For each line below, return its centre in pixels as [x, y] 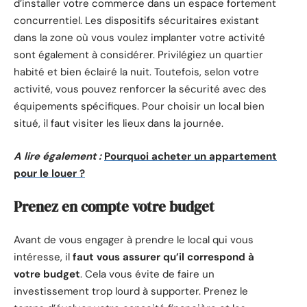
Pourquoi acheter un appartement [191, 156]
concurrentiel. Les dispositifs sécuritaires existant [136, 21]
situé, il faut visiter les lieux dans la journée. [119, 124]
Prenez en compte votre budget [114, 207]
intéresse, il [43, 257]
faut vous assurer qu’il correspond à [163, 257]
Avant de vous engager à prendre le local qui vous [134, 240]
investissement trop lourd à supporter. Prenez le [131, 291]
